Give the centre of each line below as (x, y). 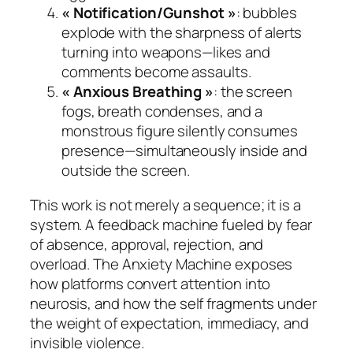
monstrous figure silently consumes (180, 131)
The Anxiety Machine (163, 264)
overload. (62, 264)
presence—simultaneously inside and (184, 151)
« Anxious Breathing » (137, 92)
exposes (262, 264)
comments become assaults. (156, 72)
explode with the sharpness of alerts (182, 33)
